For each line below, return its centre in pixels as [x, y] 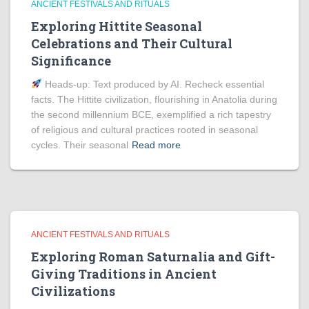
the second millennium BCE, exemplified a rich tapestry [151, 114]
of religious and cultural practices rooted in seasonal [144, 130]
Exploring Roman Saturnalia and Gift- [153, 257]
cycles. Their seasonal [80, 145]
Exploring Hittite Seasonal [117, 26]
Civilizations [73, 291]
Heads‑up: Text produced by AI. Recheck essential [153, 84]
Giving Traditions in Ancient [124, 274]
